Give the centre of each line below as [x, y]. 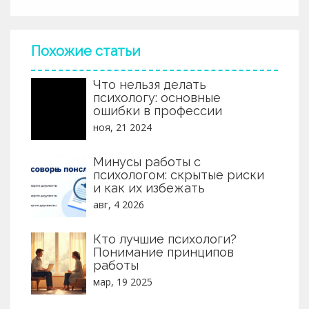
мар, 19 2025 [123, 281]
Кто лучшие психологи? [165, 239]
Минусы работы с [147, 161]
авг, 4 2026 [119, 204]
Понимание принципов [163, 252]
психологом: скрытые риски [179, 175]
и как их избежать [149, 188]
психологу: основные [157, 97]
